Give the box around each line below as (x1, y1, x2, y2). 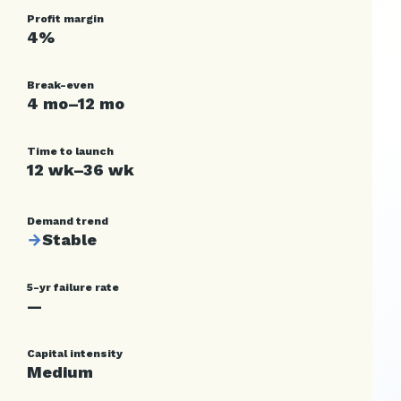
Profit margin (27, 13, 104, 25)
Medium (27, 363, 93, 381)
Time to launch (27, 145, 114, 158)
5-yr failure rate (27, 281, 119, 294)
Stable (42, 230, 97, 249)
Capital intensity (27, 347, 123, 360)
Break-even (27, 79, 94, 91)
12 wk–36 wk (27, 160, 134, 179)
